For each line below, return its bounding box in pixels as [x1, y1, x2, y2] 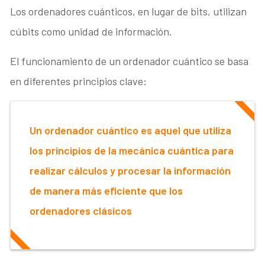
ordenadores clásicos [30, 204, 132, 218]
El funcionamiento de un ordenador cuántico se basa [10, 54, 249, 68]
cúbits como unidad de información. [10, 25, 173, 38]
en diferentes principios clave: [10, 75, 147, 88]
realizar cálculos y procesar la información [30, 164, 231, 177]
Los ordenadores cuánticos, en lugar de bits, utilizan [10, 5, 247, 18]
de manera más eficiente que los [30, 184, 183, 198]
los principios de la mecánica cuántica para [30, 144, 234, 157]
